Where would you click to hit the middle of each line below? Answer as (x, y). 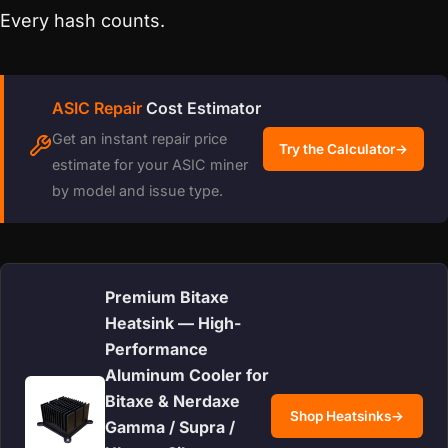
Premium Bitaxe (167, 297)
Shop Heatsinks (340, 416)
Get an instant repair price (139, 138)
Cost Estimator (201, 108)
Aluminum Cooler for (187, 375)
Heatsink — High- (173, 323)
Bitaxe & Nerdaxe (172, 401)
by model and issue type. (137, 190)
